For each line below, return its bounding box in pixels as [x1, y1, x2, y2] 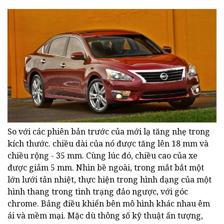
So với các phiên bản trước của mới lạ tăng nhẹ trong [7, 125, 210, 137]
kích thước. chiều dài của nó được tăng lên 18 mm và [7, 137, 208, 149]
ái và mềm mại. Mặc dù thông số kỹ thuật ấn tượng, [7, 209, 203, 221]
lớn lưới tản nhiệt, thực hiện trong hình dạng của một [7, 173, 211, 185]
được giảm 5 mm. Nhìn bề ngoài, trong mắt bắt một [7, 161, 204, 173]
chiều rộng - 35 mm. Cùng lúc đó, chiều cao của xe [7, 149, 197, 161]
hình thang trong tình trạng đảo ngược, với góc [7, 185, 188, 197]
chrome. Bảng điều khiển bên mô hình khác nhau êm [7, 197, 210, 209]
